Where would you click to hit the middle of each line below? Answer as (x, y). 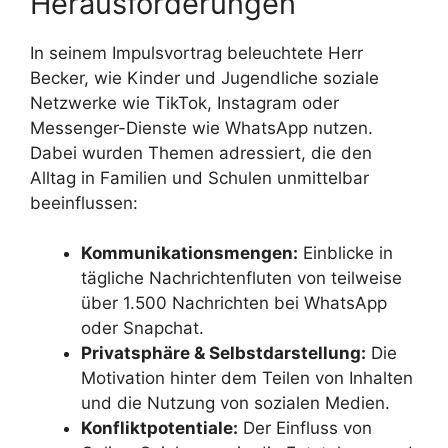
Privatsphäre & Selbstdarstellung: (223, 353)
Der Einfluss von (305, 428)
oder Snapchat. (142, 328)
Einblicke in (345, 253)
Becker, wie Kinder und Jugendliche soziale (204, 77)
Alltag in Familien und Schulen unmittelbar (199, 177)
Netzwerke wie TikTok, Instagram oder (184, 102)
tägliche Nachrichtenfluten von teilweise (241, 278)
